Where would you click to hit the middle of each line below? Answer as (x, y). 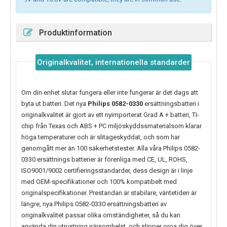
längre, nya (38, 204)
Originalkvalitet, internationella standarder (113, 63)
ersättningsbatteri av (136, 204)
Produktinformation (75, 33)
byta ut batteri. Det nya (54, 104)
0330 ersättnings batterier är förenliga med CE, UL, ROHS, (104, 160)
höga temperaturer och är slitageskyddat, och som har (101, 137)
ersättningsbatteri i (171, 104)
